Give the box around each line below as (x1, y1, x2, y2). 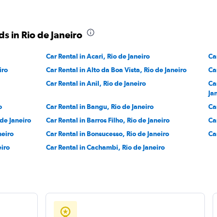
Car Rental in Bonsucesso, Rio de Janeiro (46, 130, 170, 138)
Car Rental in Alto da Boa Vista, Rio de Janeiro (46, 66, 187, 74)
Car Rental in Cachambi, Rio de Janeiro (46, 143, 165, 151)
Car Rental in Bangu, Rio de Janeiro (46, 103, 154, 110)
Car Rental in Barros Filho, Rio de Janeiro (46, 116, 170, 124)
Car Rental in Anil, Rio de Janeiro (46, 79, 146, 87)
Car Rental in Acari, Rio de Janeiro (46, 52, 150, 60)
